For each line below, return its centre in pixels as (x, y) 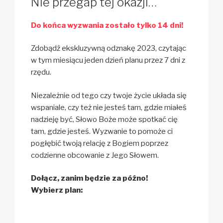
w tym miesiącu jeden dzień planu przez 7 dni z (108, 60)
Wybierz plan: (57, 190)
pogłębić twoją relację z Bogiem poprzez (100, 143)
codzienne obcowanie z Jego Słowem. (95, 155)
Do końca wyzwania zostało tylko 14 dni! (107, 25)
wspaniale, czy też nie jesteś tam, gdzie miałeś (109, 107)
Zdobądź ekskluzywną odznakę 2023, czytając (109, 49)
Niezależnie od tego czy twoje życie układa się (109, 95)
